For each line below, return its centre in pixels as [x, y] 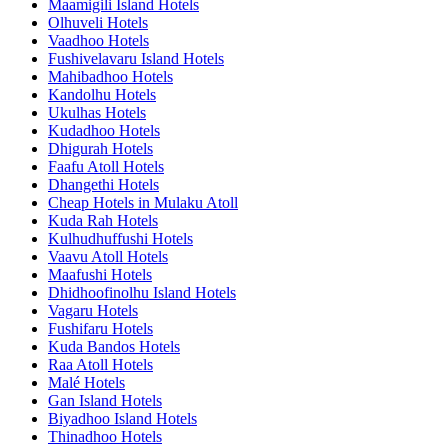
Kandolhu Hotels [102, 94]
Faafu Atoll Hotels [106, 166]
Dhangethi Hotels [103, 184]
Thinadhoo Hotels [105, 436]
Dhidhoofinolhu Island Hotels [142, 292]
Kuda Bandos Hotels [114, 346]
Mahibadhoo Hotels [110, 76]
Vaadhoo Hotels [98, 40]
